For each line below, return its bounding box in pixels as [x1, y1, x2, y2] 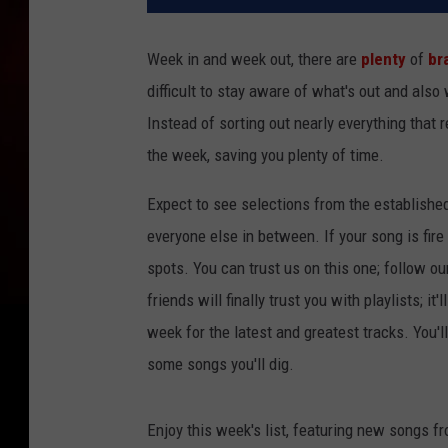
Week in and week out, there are [147, 49, 357, 70]
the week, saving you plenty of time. [147, 145, 384, 166]
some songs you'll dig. [147, 354, 294, 375]
